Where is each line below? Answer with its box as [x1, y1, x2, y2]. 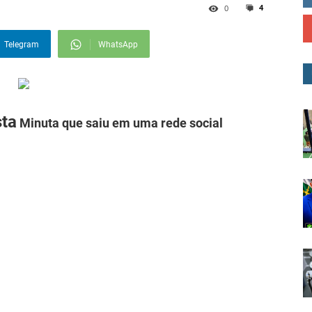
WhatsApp [98, 40, 138, 50]
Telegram [4, 40, 39, 50]
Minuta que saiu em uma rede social [16, 116, 223, 131]
